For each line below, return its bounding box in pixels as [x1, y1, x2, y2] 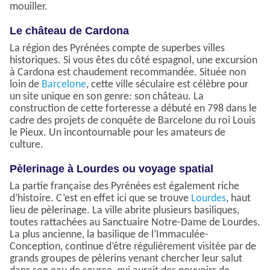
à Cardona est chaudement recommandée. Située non [10, 67, 246, 79]
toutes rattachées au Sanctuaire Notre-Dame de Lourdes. [10, 217, 260, 229]
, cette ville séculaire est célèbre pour [86, 79, 248, 91]
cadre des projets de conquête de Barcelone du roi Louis [10, 115, 256, 127]
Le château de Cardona [10, 25, 129, 37]
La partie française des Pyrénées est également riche [10, 181, 239, 193]
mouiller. [10, 1, 48, 13]
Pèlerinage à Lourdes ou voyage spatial [10, 163, 213, 175]
